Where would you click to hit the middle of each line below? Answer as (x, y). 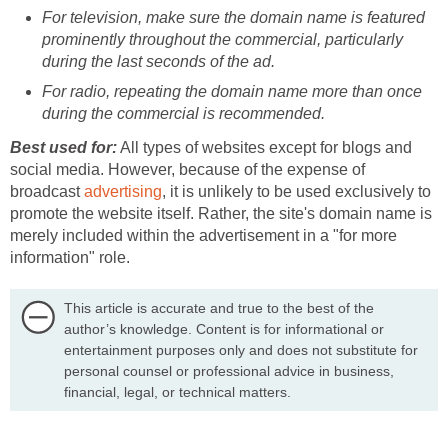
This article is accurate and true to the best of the (218, 307)
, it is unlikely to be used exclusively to (296, 191)
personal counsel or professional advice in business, (228, 370)
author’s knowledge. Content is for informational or (223, 328)
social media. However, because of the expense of (187, 169)
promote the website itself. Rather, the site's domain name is (221, 213)
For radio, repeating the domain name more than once (232, 91)
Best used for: (63, 147)
